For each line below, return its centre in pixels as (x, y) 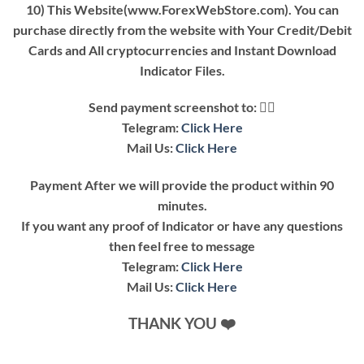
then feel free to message (182, 246)
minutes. (182, 206)
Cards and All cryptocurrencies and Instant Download (182, 50)
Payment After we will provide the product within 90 (182, 185)
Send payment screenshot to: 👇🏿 (182, 107)
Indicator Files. (182, 70)
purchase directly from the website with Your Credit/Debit (182, 29)
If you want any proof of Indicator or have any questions (182, 226)
